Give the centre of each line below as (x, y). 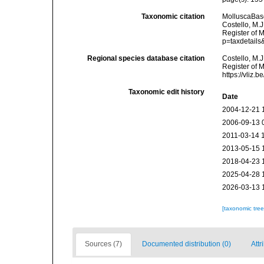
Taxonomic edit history (167, 92)
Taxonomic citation (173, 16)
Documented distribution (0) (187, 244)
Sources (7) (103, 244)
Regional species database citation (146, 58)
